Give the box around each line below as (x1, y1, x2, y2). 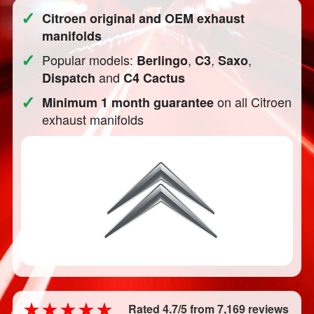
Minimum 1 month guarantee (42, 93, 214, 111)
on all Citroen (214, 93, 292, 111)
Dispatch (42, 69, 96, 87)
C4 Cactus (123, 69, 186, 87)
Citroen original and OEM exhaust (42, 9, 245, 27)
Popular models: (42, 50, 137, 69)
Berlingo (137, 51, 189, 69)
